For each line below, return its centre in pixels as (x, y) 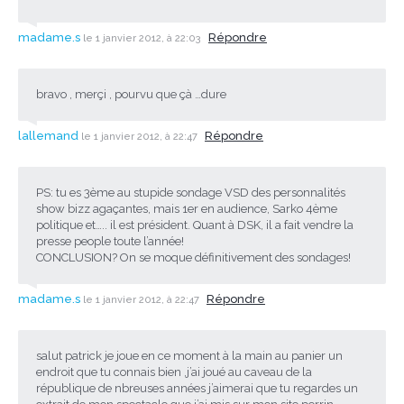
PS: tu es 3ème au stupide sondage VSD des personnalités (191, 192)
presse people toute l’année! (110, 241)
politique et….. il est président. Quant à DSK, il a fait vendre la (195, 225)
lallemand (48, 135)
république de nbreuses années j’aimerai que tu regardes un (197, 388)
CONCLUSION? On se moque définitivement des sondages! (193, 257)
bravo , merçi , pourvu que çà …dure (131, 94)
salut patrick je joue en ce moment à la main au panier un (189, 355)
